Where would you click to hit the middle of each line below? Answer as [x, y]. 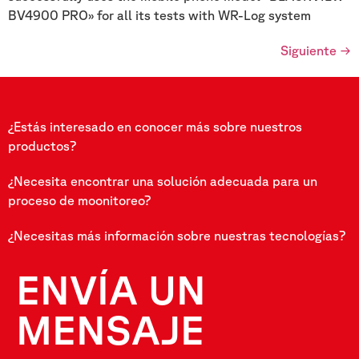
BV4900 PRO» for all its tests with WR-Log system [159, 15]
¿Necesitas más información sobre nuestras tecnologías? [177, 235]
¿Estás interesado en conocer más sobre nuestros [155, 126]
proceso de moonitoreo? [79, 200]
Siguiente [310, 50]
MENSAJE [110, 329]
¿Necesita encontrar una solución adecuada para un [163, 181]
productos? [42, 145]
